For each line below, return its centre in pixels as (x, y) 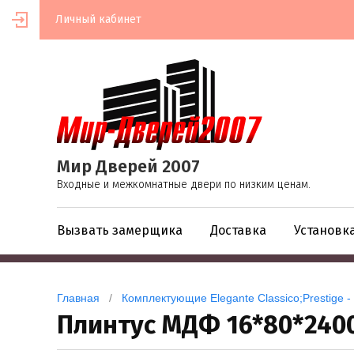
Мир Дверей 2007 (128, 167)
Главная (78, 298)
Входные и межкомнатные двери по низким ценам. (184, 185)
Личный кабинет (98, 19)
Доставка (238, 231)
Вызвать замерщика (120, 231)
